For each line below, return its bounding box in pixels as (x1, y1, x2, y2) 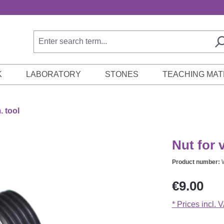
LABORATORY (25, 70, 81, 79)
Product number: (171, 158, 221, 166)
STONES (104, 70, 138, 79)
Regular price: (171, 175, 221, 184)
